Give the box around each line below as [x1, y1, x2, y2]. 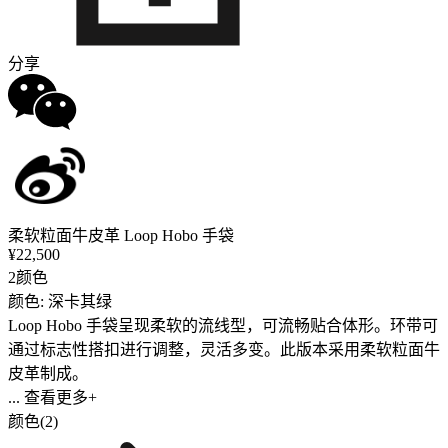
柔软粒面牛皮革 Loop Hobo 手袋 [8, 226, 234, 244]
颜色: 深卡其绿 [8, 292, 112, 310]
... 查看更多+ [8, 388, 97, 406]
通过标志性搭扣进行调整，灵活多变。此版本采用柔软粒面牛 [8, 340, 440, 358]
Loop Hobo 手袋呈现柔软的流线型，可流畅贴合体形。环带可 [8, 316, 438, 334]
